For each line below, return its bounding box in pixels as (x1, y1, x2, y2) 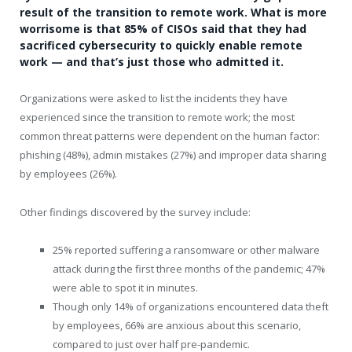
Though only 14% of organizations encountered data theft (53, 299, 328, 313)
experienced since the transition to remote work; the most (20, 110, 295, 125)
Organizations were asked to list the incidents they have (20, 91, 288, 106)
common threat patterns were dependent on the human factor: (20, 129, 320, 144)
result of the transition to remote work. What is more (20, 5, 327, 20)
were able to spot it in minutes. (53, 280, 198, 295)
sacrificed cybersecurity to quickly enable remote (20, 38, 302, 53)
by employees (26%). (20, 167, 117, 181)
